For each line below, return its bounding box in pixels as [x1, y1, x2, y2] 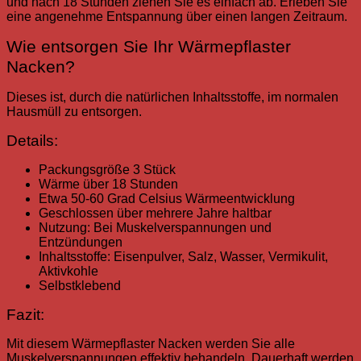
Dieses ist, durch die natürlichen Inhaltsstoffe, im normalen [6, 90, 338, 105]
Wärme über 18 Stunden [39, 177, 178, 192]
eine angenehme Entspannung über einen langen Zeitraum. [6, 10, 347, 24]
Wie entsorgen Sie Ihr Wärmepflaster [6, 37, 291, 57]
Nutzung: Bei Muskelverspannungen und [39, 221, 275, 235]
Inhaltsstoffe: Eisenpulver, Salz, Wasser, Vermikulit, [39, 250, 328, 264]
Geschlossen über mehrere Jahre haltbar [39, 206, 272, 221]
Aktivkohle [39, 264, 98, 279]
